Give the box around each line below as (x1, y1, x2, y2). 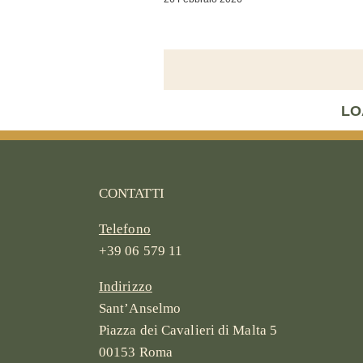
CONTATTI (98, 185, 164, 201)
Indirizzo (98, 278, 152, 294)
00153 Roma (98, 344, 173, 360)
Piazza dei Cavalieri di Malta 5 (98, 322, 278, 338)
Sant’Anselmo (98, 300, 181, 316)
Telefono (98, 220, 151, 237)
